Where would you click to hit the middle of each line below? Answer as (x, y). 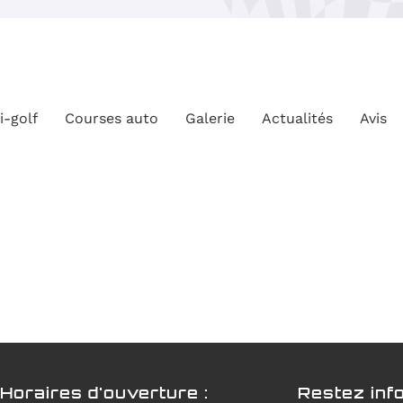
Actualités (297, 118)
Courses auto (112, 118)
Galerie (210, 118)
